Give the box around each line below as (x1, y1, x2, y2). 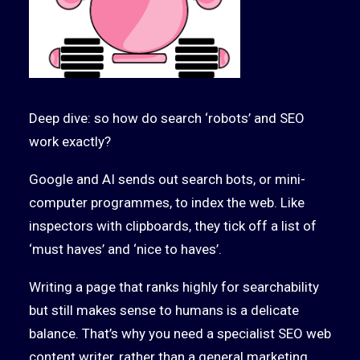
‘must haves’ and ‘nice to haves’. (29, 241, 222, 257)
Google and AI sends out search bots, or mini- (29, 171, 305, 187)
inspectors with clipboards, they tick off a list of (29, 218, 317, 234)
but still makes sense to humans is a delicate (29, 302, 299, 318)
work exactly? (29, 133, 111, 149)
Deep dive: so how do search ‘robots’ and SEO (29, 110, 305, 126)
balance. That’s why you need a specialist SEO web (29, 325, 331, 342)
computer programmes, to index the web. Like (29, 194, 305, 211)
